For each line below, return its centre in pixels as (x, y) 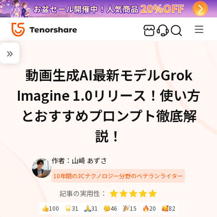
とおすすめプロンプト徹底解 (108, 115)
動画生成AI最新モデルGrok (108, 75)
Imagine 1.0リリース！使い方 (108, 95)
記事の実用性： (83, 193)
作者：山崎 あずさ (79, 160)
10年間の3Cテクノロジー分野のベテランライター (118, 176)
